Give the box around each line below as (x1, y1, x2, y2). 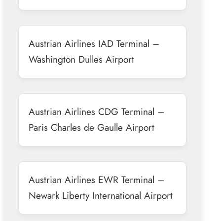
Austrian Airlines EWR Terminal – (28, 172, 164, 186)
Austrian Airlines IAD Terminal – (28, 36, 159, 50)
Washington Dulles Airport (28, 52, 134, 66)
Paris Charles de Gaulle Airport (28, 120, 154, 134)
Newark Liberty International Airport (28, 188, 173, 202)
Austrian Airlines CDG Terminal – (28, 104, 164, 118)
